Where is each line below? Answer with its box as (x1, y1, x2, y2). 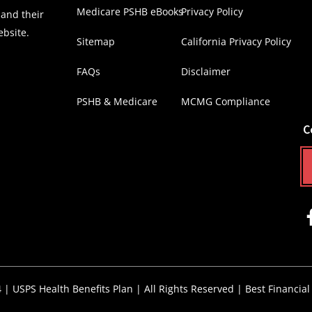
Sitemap (77, 35, 115, 48)
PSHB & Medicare (77, 95, 157, 108)
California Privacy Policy (180, 35, 291, 48)
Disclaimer (180, 65, 231, 78)
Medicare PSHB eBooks (77, 5, 183, 18)
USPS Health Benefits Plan (12, 282, 133, 295)
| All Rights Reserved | (132, 282, 245, 295)
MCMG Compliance (180, 95, 270, 108)
